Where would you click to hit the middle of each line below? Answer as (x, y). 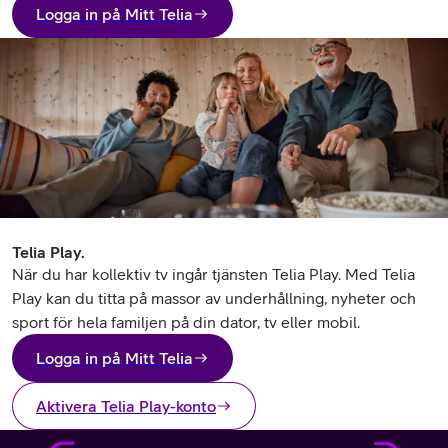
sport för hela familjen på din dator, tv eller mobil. (186, 322)
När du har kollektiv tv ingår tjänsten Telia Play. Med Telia (213, 274)
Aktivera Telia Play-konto (126, 406)
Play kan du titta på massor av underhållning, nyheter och (214, 298)
